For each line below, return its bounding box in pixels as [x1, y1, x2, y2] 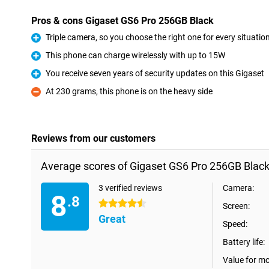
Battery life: [223, 237, 265, 247]
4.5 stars [98, 199, 131, 208]
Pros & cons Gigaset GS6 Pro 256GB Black [31, 15, 214, 26]
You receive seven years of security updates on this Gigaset [46, 68, 264, 78]
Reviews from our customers [31, 133, 156, 144]
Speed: [223, 219, 247, 229]
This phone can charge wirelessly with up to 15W [46, 50, 225, 60]
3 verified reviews [98, 183, 162, 193]
